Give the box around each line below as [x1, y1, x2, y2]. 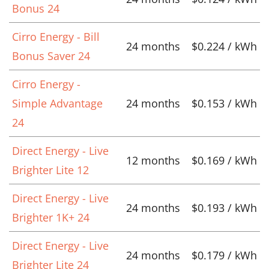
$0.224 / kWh [192, 38, 257, 53]
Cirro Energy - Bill [12, 29, 100, 44]
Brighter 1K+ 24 [12, 210, 89, 225]
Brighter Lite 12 [12, 162, 89, 177]
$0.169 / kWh [192, 153, 257, 168]
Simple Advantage [12, 95, 103, 110]
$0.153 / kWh [192, 95, 257, 110]
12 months [126, 153, 180, 168]
